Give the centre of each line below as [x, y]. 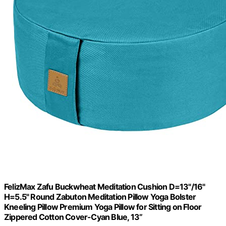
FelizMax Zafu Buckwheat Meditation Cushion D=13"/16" [105, 187]
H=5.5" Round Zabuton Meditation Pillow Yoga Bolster [100, 197]
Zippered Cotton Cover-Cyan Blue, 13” [73, 217]
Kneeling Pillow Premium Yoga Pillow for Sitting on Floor [103, 207]
